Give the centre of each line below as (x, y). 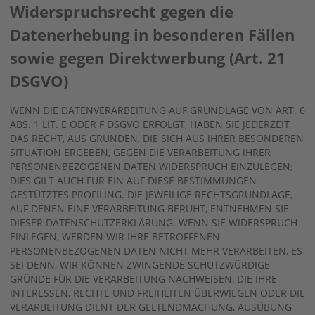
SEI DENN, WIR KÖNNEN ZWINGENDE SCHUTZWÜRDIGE (140, 264)
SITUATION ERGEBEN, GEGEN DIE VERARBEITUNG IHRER (140, 152)
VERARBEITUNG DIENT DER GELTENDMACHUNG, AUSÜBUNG (151, 307)
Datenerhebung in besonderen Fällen (152, 34)
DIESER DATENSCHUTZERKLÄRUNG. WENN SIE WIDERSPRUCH (154, 222)
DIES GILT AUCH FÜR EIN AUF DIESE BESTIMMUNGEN (133, 180)
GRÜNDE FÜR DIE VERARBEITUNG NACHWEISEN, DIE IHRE (143, 278)
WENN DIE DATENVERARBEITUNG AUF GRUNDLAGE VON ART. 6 (157, 110)
